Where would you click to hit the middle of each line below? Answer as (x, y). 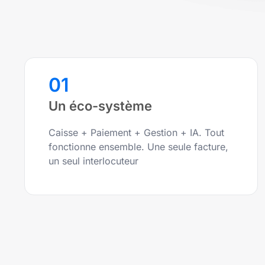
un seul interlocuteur (93, 161)
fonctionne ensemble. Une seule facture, (138, 147)
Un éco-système (100, 106)
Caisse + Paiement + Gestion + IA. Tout (136, 133)
